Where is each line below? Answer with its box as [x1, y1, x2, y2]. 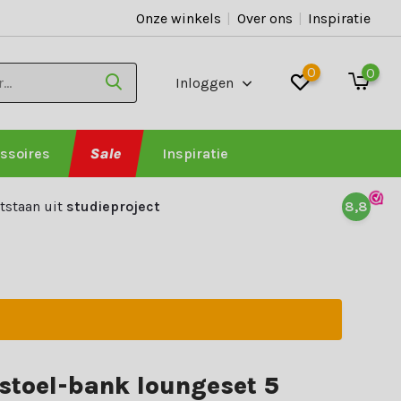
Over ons [236, 9, 293, 27]
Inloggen [175, 74, 238, 91]
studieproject [65, 198, 160, 215]
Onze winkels [135, 9, 221, 27]
